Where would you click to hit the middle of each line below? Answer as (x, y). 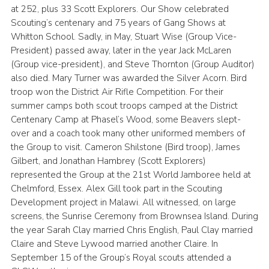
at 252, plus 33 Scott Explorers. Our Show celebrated (119, 9)
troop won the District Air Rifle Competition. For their (117, 92)
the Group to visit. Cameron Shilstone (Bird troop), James (125, 147)
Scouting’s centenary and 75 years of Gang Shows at (118, 23)
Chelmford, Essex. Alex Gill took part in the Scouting (116, 189)
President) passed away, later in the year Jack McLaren (121, 51)
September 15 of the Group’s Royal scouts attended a (121, 258)
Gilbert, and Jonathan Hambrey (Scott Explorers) (108, 161)
